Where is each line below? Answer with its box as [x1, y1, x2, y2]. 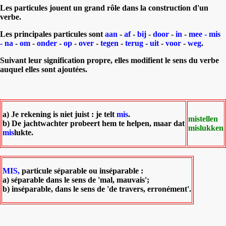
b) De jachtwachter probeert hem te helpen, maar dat [3, 119, 185, 128]
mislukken [188, 123, 223, 132]
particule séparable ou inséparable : [22, 166, 143, 175]
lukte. [14, 128, 33, 137]
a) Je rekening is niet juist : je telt [3, 109, 117, 119]
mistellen [188, 114, 218, 123]
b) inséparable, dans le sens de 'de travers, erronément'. [3, 184, 191, 193]
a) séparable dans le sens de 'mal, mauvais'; [3, 175, 149, 184]
